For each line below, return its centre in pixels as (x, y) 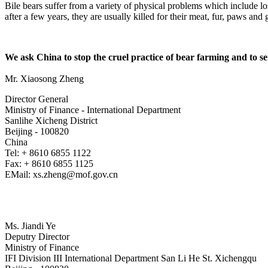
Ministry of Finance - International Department (93, 110)
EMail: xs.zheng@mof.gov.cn (61, 175)
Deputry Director (37, 237)
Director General (36, 99)
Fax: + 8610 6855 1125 (49, 164)
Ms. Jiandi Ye (30, 226)
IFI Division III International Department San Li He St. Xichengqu (131, 258)
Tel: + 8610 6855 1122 (48, 153)
